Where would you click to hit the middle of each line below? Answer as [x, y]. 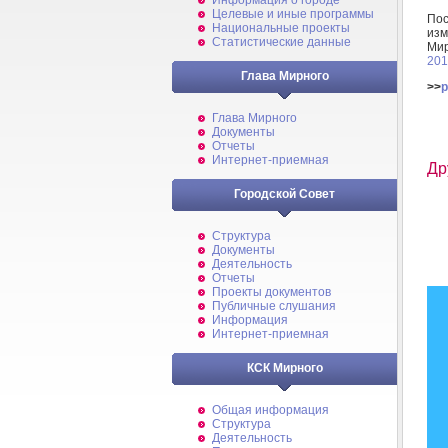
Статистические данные [281, 42]
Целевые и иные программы [293, 14]
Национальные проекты [281, 28]
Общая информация [270, 410]
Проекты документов [271, 292]
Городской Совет [284, 194]
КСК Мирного [284, 368]
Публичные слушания [274, 306]
